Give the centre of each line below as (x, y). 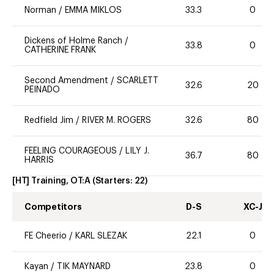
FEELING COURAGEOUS (71, 151)
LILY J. (137, 151)
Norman (40, 11)
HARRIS (39, 161)
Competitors (53, 207)
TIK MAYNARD (84, 267)
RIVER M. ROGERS (117, 121)
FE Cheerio (46, 236)
